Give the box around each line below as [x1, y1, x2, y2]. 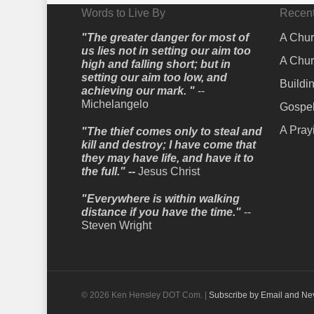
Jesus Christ [137, 165, 200, 177]
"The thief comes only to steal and [81, 125, 262, 137]
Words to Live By [81, 7, 165, 19]
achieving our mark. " [81, 85, 195, 97]
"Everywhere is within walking [81, 193, 240, 205]
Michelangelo [81, 98, 149, 110]
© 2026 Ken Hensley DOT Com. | [81, 290, 209, 300]
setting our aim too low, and [81, 71, 227, 83]
